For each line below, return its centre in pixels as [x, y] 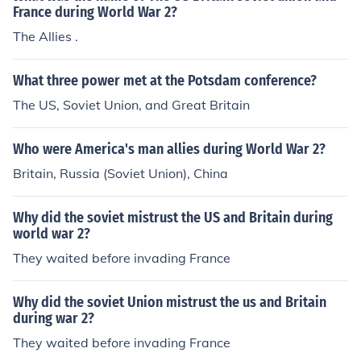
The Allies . [46, 36]
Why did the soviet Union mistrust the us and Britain [170, 302]
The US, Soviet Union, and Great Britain [131, 105]
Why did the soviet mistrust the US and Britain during [173, 218]
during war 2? [54, 318]
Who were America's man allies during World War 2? [169, 149]
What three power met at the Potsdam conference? [165, 81]
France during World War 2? [95, 12]
